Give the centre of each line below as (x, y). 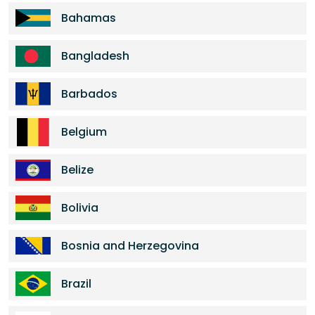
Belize (77, 170)
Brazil (76, 284)
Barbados (89, 94)
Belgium (84, 132)
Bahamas (89, 18)
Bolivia (80, 208)
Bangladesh (95, 56)
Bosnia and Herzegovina (130, 246)
